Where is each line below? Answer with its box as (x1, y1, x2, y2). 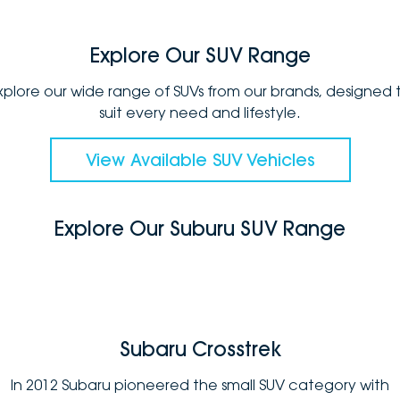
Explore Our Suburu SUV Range (54, 215, 346, 241)
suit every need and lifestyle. (99, 103, 301, 121)
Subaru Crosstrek (119, 336, 281, 362)
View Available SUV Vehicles (85, 148, 315, 171)
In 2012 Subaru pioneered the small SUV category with (11, 375, 389, 394)
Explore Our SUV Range (89, 42, 311, 68)
